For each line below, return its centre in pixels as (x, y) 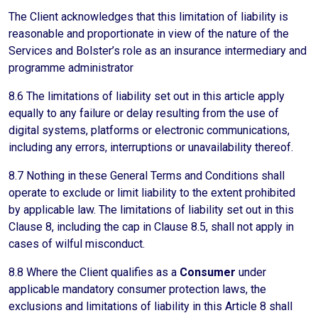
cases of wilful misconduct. (77, 244)
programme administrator (71, 68)
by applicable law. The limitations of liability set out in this (151, 210)
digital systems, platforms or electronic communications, (149, 130)
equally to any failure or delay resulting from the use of (144, 113)
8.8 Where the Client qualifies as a (94, 272)
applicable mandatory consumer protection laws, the (137, 289)
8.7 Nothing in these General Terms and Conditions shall (147, 176)
